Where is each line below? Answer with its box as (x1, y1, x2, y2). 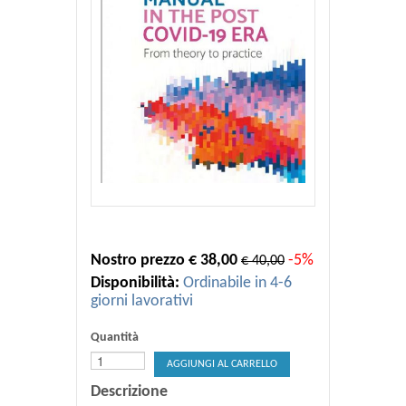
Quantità (91, 331, 139, 345)
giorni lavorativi (91, 293, 193, 311)
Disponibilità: (91, 275, 179, 293)
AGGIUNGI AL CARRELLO (167, 359, 277, 371)
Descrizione (91, 383, 168, 401)
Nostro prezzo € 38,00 (91, 252, 237, 270)
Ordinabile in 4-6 (183, 275, 292, 293)
